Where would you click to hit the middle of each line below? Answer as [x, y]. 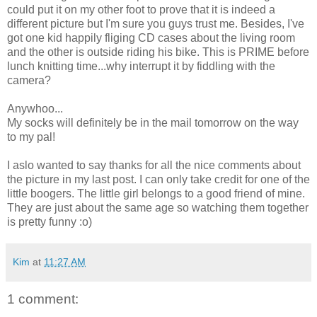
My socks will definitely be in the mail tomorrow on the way [153, 122]
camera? [29, 80]
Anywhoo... [35, 108]
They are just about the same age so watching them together [158, 207]
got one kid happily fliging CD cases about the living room [151, 38]
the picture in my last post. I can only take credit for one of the [158, 179]
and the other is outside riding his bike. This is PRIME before [158, 52]
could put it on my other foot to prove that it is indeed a [141, 9]
